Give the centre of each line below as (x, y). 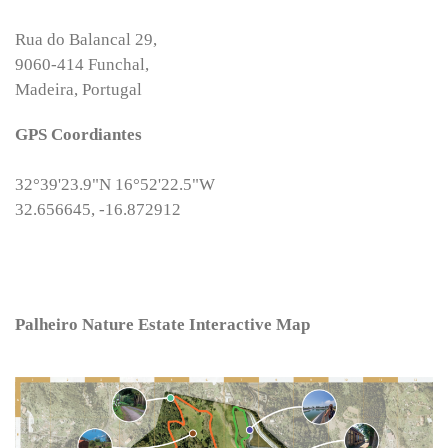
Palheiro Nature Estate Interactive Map (162, 324)
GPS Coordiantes (78, 134)
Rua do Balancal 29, (86, 39)
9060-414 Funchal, (82, 64)
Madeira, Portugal (78, 89)
